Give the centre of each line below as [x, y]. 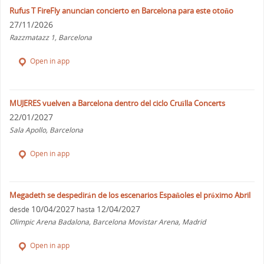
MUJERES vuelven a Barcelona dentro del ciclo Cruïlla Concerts [118, 103]
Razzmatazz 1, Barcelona [51, 37]
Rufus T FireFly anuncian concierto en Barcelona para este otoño [122, 10]
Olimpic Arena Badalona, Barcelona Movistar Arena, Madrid [108, 222]
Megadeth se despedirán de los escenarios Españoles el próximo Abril [130, 195]
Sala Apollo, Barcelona [47, 130]
